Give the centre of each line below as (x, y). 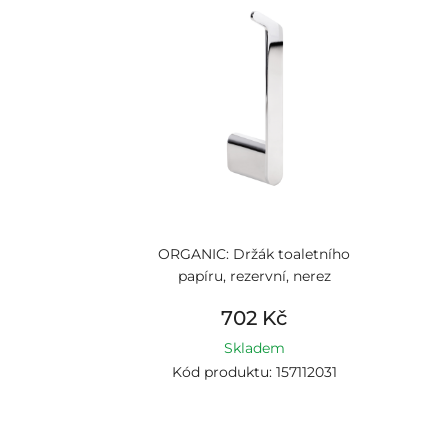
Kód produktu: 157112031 (254, 372)
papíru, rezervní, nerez (254, 276)
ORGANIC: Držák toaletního (254, 254)
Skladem (254, 348)
